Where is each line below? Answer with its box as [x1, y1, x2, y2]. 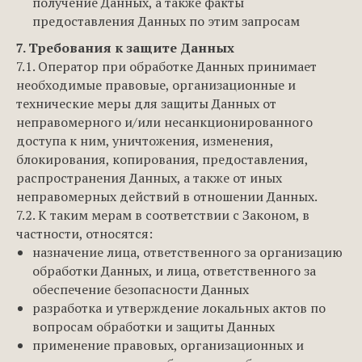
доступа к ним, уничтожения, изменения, [16, 132, 273, 149]
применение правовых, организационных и [32, 336, 304, 354]
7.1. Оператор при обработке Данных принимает [16, 57, 317, 75]
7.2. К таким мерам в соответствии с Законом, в [16, 206, 309, 224]
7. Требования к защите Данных [16, 39, 234, 57]
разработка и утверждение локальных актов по [32, 299, 326, 317]
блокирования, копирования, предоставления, [16, 150, 308, 168]
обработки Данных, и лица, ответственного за [32, 262, 316, 280]
